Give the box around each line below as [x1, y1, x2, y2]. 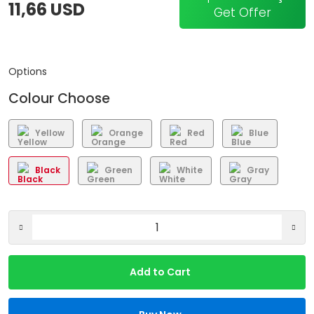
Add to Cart [129, 264, 191, 279]
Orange [109, 127, 143, 139]
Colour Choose [8, 88, 110, 108]
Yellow [35, 127, 64, 139]
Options [8, 64, 47, 78]
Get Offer [214, 4, 271, 21]
